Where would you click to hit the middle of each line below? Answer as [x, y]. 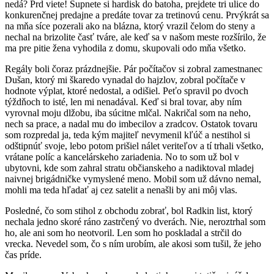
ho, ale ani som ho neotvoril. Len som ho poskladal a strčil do [123, 232]
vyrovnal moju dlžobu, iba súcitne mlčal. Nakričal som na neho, [128, 113]
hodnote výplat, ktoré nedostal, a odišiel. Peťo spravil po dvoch [127, 91]
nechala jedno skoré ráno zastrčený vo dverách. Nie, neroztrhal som [135, 221]
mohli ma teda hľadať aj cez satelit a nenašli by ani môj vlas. [121, 190]
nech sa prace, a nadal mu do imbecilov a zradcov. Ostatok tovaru [131, 124]
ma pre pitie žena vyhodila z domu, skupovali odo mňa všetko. [125, 48]
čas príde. [23, 254]
